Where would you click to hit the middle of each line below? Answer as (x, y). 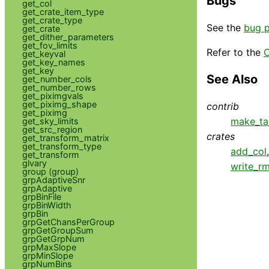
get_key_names (53, 62)
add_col (249, 151)
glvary (34, 163)
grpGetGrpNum (53, 238)
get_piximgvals (53, 95)
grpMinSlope (47, 255)
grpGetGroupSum (58, 230)
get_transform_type (62, 146)
